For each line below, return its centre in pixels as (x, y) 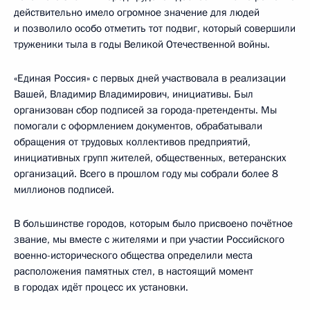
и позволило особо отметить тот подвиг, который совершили (155, 28)
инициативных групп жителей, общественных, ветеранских (150, 157)
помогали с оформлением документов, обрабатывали (138, 126)
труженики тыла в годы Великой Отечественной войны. (142, 44)
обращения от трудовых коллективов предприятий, (132, 142)
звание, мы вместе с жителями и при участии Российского (149, 239)
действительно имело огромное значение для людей (137, 12)
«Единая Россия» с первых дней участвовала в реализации (150, 78)
